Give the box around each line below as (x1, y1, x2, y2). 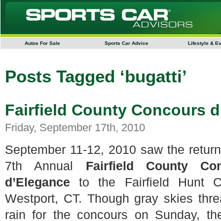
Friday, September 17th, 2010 (5, 121, 145, 134)
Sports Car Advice (104, 40, 148, 46)
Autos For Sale (25, 40, 60, 46)
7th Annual (5, 159, 86, 173)
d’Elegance (5, 176, 70, 189)
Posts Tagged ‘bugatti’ (5, 67, 187, 86)
